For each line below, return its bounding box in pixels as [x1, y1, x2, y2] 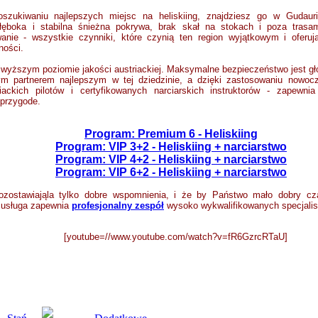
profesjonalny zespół [72, 200, 164, 211]
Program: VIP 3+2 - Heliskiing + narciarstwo [55, 141, 287, 153]
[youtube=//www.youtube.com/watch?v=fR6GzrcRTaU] [64, 231, 287, 242]
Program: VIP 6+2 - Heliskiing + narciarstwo [55, 166, 287, 178]
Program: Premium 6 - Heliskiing [84, 128, 258, 140]
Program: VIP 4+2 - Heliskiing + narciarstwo [55, 153, 287, 165]
